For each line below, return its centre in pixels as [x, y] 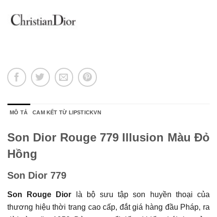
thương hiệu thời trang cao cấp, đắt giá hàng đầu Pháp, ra [108, 207]
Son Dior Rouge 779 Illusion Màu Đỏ [108, 137]
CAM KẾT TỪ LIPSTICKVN [67, 112]
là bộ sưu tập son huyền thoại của [141, 194]
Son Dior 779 [37, 175]
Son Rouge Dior [39, 194]
